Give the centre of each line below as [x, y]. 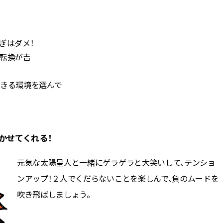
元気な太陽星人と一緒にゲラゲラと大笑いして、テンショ [116, 162]
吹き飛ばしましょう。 [54, 194]
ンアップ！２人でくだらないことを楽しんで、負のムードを [118, 178]
